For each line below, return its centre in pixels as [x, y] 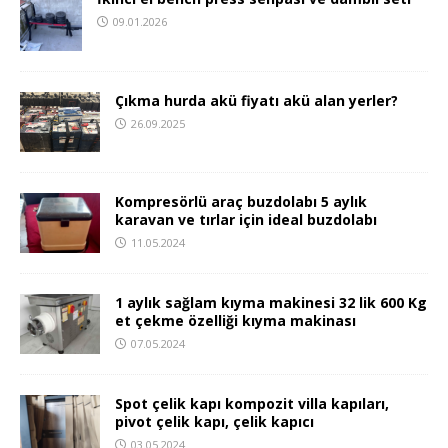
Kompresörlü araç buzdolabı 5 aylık [241, 201]
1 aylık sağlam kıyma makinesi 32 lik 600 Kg [271, 302]
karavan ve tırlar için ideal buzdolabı [246, 219]
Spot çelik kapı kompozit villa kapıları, [252, 403]
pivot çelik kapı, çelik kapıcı [214, 421]
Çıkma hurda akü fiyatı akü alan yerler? [256, 100]
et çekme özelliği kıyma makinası [235, 320]
